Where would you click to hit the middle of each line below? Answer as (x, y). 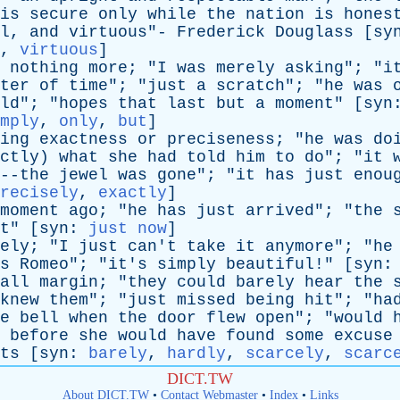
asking (314, 68)
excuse (363, 336)
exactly (133, 193)
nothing (44, 68)
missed (206, 300)
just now (128, 229)
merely (246, 68)
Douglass (314, 32)
